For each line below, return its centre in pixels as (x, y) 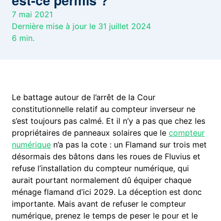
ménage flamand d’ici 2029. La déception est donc (107, 192)
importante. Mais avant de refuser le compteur (99, 204)
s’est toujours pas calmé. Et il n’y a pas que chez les (109, 121)
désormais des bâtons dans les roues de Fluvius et (106, 157)
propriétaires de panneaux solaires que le (91, 133)
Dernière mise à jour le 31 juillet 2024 (81, 26)
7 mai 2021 (32, 14)
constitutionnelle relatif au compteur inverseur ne (104, 109)
